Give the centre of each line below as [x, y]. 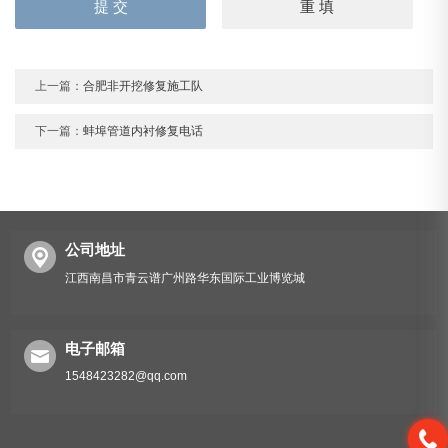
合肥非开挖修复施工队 [143, 86]
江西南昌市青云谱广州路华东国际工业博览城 [185, 278]
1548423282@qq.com [126, 376]
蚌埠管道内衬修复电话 [143, 131]
